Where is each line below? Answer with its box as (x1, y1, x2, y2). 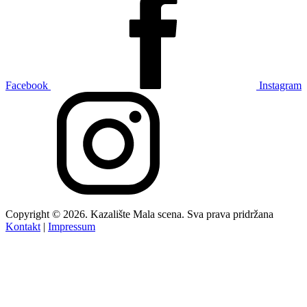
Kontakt (5, 221, 40, 233)
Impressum (48, 221, 95, 233)
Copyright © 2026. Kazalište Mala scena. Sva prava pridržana (5, 208, 273, 221)
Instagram (259, 79, 302, 92)
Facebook (5, 79, 48, 92)
